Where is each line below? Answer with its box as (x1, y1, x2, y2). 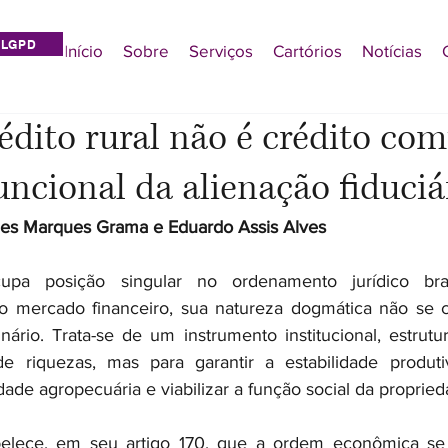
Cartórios (273, 41, 342, 60)
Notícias (362, 41, 422, 60)
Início (64, 41, 103, 60)
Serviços (189, 41, 253, 60)
